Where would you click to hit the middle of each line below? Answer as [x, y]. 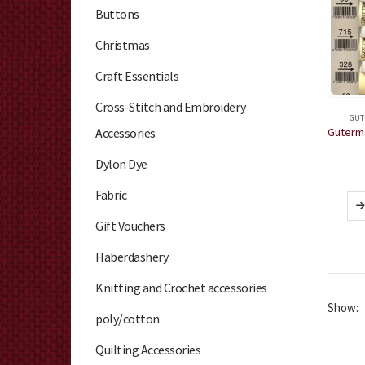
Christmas [123, 45]
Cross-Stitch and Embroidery [171, 107]
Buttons [117, 14]
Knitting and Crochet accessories [181, 288]
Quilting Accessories [148, 350]
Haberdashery [132, 257]
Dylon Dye [121, 164]
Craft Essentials [137, 76]
